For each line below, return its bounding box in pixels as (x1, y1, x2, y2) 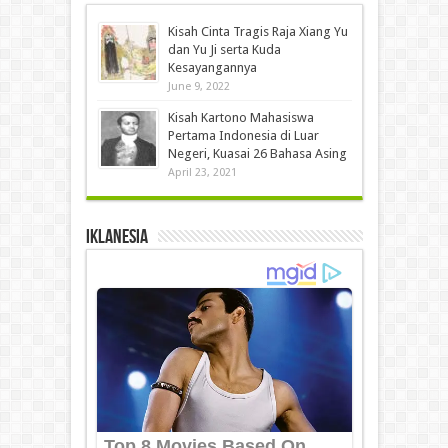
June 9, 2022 (167, 79, 230, 93)
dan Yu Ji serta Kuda (167, 41, 281, 57)
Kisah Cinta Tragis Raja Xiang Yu (167, 23, 348, 39)
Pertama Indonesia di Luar (167, 127, 319, 143)
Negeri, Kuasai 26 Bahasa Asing (167, 145, 347, 161)
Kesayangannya (167, 59, 257, 75)
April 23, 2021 (167, 165, 237, 179)
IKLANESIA (85, 224, 148, 249)
